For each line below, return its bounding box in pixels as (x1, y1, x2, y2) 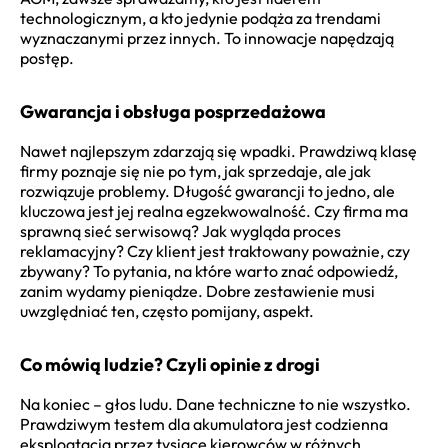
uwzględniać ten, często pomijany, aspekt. (20, 300, 314, 321)
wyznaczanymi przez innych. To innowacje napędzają (20, 27, 394, 48)
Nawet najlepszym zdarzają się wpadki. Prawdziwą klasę (20, 140, 417, 161)
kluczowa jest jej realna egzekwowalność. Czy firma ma (20, 200, 408, 221)
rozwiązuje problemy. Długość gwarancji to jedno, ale (20, 180, 395, 201)
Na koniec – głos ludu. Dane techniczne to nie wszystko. (20, 393, 411, 414)
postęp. (20, 47, 74, 68)
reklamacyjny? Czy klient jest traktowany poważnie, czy (20, 240, 410, 261)
